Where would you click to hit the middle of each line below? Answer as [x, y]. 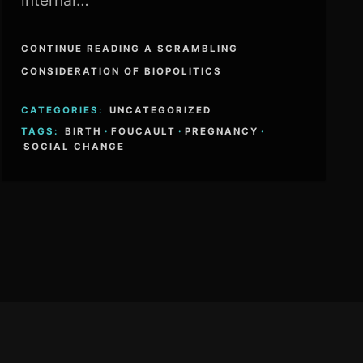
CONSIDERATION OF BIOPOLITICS [121, 72]
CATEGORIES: [64, 110]
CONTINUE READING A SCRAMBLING [129, 49]
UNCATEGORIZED [160, 110]
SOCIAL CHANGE [74, 146]
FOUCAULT [143, 131]
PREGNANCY [221, 131]
